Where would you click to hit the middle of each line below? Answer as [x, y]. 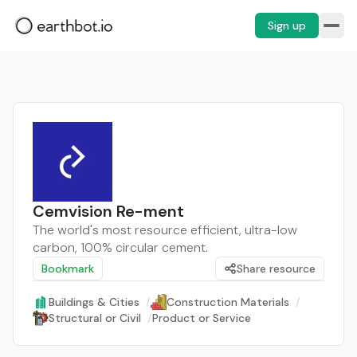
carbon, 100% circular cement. [120, 247]
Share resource [276, 269]
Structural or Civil [95, 318]
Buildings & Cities [94, 302]
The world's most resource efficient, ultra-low [165, 230]
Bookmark [68, 269]
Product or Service [202, 318]
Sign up [287, 25]
